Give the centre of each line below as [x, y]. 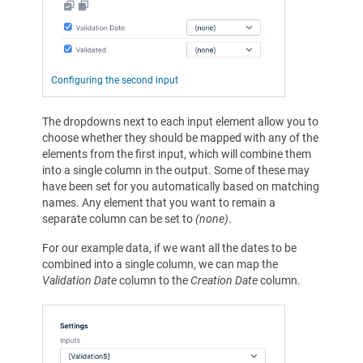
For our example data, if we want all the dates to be [169, 248]
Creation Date [224, 280]
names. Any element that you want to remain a [159, 202]
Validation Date [79, 280]
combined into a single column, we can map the [160, 264]
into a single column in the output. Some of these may [176, 170]
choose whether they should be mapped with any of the [180, 137]
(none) [212, 218]
